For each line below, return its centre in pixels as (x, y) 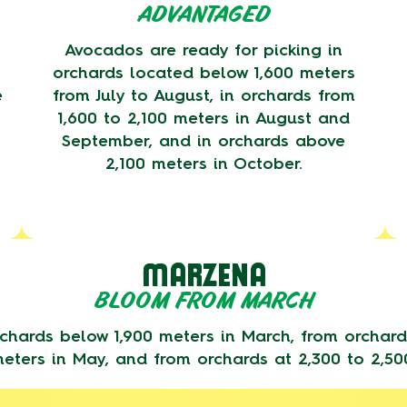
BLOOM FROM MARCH (203, 300)
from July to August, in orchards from (203, 95)
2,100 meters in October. (203, 164)
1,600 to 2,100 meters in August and (203, 118)
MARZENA (203, 273)
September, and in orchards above (203, 141)
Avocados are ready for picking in (203, 50)
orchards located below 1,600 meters (203, 73)
